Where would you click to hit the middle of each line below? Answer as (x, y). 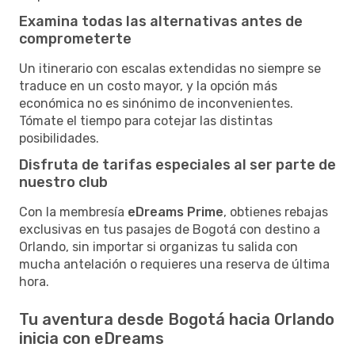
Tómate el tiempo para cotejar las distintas (146, 120)
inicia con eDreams (92, 338)
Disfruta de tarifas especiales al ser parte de (177, 164)
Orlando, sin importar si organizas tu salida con (158, 246)
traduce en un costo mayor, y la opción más (148, 86)
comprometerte (75, 38)
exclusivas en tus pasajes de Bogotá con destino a (170, 229)
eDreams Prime (176, 212)
